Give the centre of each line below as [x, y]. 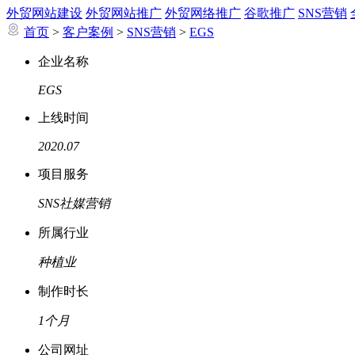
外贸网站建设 [44, 13]
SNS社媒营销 [74, 204]
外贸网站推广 [124, 13]
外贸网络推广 [203, 13]
